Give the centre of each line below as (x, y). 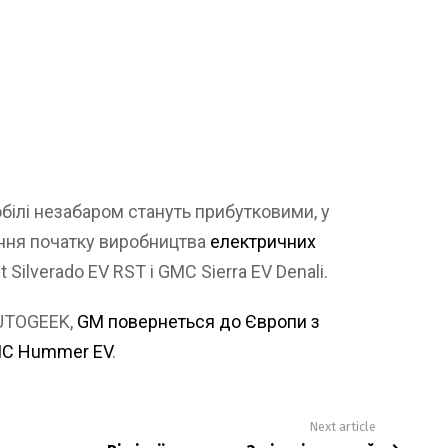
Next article (342, 426)
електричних (263, 241)
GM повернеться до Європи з (198, 321)
